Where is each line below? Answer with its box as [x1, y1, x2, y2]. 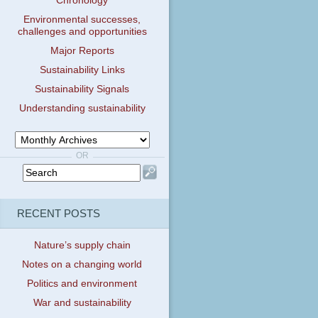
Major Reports [50, 45, 114, 57]
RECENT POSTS [16, 207, 100, 219]
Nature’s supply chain [33, 240, 131, 251]
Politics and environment [27, 278, 138, 290]
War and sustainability [33, 297, 131, 309]
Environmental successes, [23, 14, 141, 26]
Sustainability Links [39, 65, 125, 76]
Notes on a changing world [22, 259, 143, 270]
